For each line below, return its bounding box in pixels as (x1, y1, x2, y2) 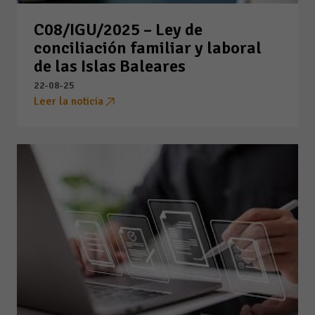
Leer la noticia (34, 94, 103, 109)
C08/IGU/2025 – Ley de (34, 19, 202, 41)
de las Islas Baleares (34, 56, 186, 77)
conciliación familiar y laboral (34, 37, 262, 59)
